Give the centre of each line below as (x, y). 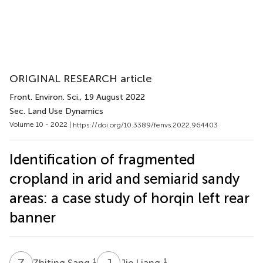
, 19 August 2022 (112, 97)
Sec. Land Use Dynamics (56, 111)
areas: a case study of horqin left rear (129, 198)
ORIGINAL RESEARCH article (81, 79)
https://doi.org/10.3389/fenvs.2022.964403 (145, 125)
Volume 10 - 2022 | (41, 124)
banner (33, 217)
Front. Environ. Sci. (45, 97)
